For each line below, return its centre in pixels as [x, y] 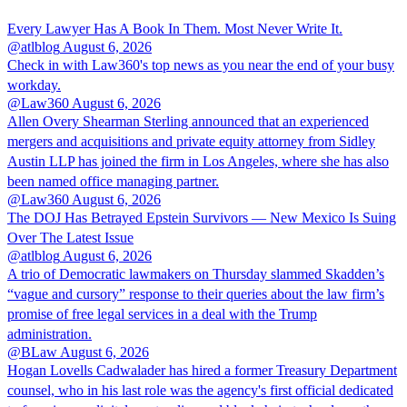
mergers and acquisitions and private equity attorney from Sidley [191, 141]
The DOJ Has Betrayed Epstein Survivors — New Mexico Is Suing [202, 217]
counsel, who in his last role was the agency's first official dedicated [200, 390]
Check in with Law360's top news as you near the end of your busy [201, 65]
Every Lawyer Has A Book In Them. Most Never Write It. [175, 28]
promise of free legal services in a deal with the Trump [162, 313]
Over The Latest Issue [70, 237]
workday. [34, 84]
